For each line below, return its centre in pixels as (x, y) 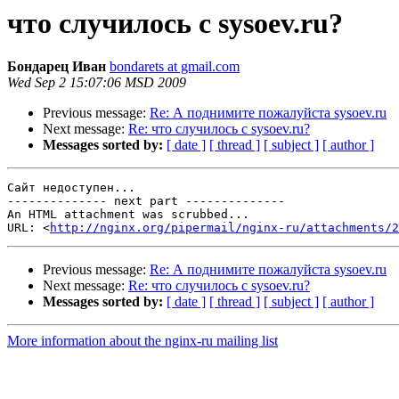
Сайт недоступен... (71, 188)
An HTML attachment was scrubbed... (128, 215)
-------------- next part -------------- (146, 201)
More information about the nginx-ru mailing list (142, 341)
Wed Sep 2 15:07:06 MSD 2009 (97, 83)
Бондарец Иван (57, 67)
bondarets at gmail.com (175, 67)
